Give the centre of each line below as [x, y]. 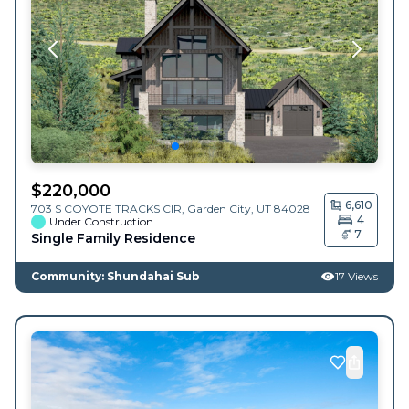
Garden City [219, 209]
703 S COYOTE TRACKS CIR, [109, 209]
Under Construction [101, 222]
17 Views [357, 277]
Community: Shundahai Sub [115, 277]
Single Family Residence [113, 239]
